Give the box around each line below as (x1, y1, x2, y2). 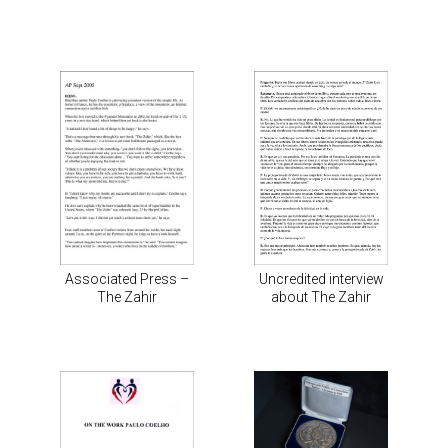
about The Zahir (271, 289, 371, 306)
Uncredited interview (258, 271, 384, 288)
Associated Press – (65, 271, 189, 288)
